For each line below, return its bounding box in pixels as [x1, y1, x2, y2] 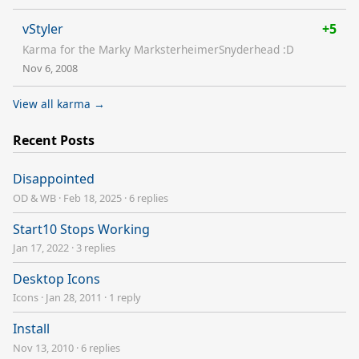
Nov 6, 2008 [22, 60, 78, 75]
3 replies [76, 240, 115, 255]
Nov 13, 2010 [13, 340, 74, 355]
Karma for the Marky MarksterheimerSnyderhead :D [22, 41, 294, 57]
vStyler [22, 19, 63, 38]
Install [13, 320, 50, 338]
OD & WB [13, 190, 56, 205]
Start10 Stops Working [13, 220, 150, 238]
